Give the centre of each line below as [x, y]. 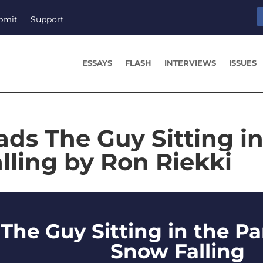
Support [48, 19]
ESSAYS [97, 63]
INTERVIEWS [190, 63]
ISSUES [243, 63]
